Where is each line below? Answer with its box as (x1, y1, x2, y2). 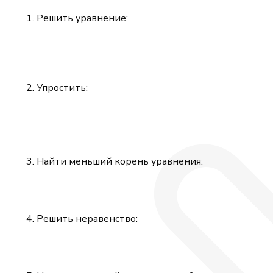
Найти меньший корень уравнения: (37, 155, 203, 169)
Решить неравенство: (37, 212, 138, 226)
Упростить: (37, 81, 88, 95)
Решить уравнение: (37, 12, 128, 26)
